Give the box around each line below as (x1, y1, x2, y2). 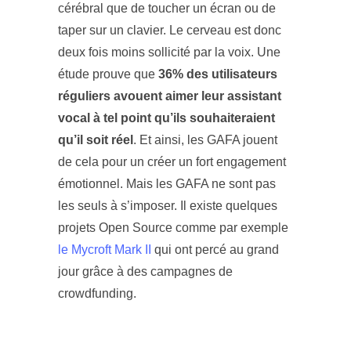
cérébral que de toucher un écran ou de (58, 2, 276, 16)
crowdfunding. (58, 287, 136, 301)
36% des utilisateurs (155, 67, 277, 81)
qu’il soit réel (58, 133, 133, 147)
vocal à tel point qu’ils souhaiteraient (58, 111, 275, 125)
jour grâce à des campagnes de (58, 265, 233, 279)
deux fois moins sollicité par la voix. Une (58, 45, 280, 60)
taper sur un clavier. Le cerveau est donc (58, 24, 281, 38)
